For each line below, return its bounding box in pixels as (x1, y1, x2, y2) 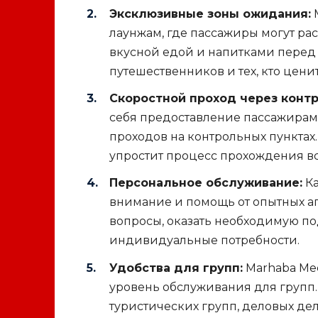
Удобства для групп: (109, 261, 243, 275)
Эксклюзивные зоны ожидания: (109, 7, 311, 21)
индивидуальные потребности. (109, 234, 300, 248)
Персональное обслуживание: (109, 176, 302, 190)
